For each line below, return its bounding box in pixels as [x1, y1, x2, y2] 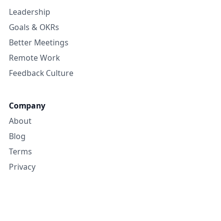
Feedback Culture [9, 68, 74, 79]
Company [9, 100, 45, 111]
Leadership [9, 6, 50, 18]
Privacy [9, 161, 36, 173]
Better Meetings [9, 37, 69, 48]
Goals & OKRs [9, 22, 59, 33]
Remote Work [9, 52, 60, 64]
